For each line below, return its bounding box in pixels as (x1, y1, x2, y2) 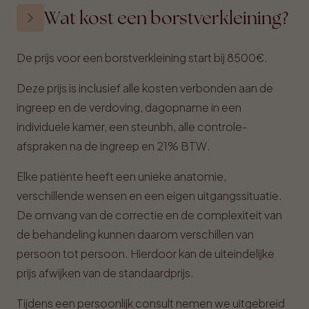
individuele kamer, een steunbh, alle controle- (17, 119, 248, 134)
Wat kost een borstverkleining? (44, 6, 288, 30)
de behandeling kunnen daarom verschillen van (17, 227, 254, 241)
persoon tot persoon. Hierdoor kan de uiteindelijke (17, 246, 275, 261)
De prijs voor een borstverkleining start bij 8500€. (17, 50, 268, 65)
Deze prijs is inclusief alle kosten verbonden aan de (17, 81, 273, 95)
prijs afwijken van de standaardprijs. (17, 266, 194, 280)
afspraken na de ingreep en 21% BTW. (17, 139, 210, 153)
